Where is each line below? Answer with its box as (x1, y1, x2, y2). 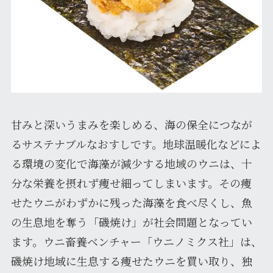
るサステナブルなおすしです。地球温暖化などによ (10, 135, 261, 152)
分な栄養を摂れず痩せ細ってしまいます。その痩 (10, 174, 252, 191)
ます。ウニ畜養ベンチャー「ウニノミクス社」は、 (10, 233, 262, 249)
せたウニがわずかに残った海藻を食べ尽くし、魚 (10, 194, 252, 210)
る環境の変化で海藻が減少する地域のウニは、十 (10, 155, 252, 171)
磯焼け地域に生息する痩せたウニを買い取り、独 (10, 252, 252, 269)
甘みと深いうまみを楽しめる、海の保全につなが (10, 116, 252, 132)
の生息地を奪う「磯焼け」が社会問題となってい (10, 213, 252, 230)
